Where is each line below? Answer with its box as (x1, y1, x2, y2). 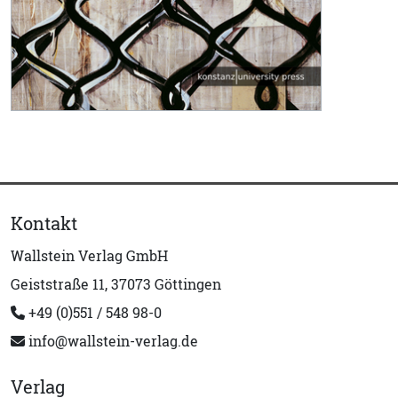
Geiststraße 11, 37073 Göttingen (11, 275, 221, 295)
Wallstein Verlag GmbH (11, 246, 168, 267)
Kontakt (11, 211, 77, 236)
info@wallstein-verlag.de (25, 331, 198, 352)
